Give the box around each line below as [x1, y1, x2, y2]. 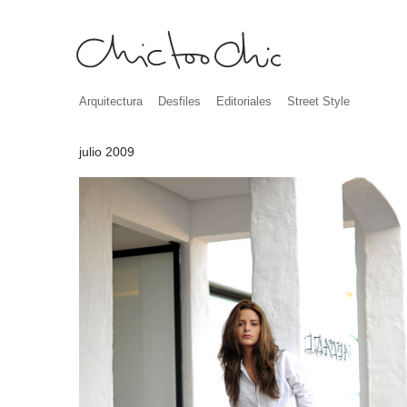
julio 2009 [79, 144, 134, 159]
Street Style [287, 94, 350, 108]
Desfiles [158, 94, 201, 108]
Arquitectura [79, 94, 143, 108]
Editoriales [216, 94, 272, 108]
